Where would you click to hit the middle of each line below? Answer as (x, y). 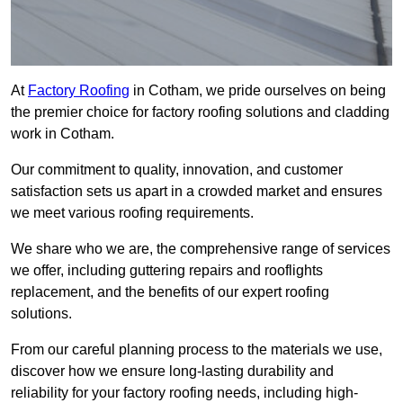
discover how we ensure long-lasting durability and (172, 372)
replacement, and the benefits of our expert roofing (170, 292)
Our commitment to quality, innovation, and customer (177, 170)
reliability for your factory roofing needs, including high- (184, 393)
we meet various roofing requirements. (132, 213)
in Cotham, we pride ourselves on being (258, 91)
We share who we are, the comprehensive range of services (201, 249)
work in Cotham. (63, 134)
